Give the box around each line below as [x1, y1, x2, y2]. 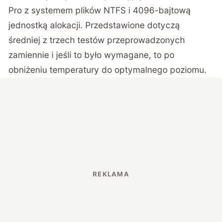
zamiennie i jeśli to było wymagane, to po [8, 49, 175, 60]
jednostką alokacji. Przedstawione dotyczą [8, 19, 180, 30]
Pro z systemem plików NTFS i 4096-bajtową [8, 4, 191, 15]
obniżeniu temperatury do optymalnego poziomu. [8, 64, 207, 75]
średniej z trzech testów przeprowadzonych [8, 34, 185, 45]
